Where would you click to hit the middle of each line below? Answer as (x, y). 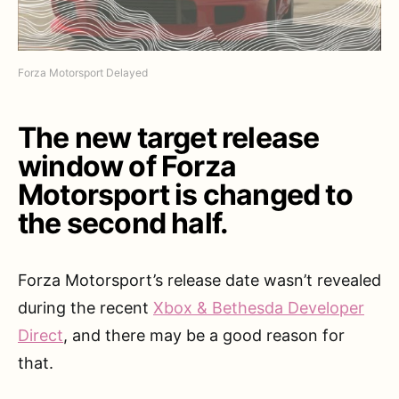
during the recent (85, 307)
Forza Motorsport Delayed (83, 72)
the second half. (123, 223)
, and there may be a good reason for (204, 335)
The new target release (169, 137)
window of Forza (127, 166)
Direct (41, 335)
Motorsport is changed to (185, 194)
